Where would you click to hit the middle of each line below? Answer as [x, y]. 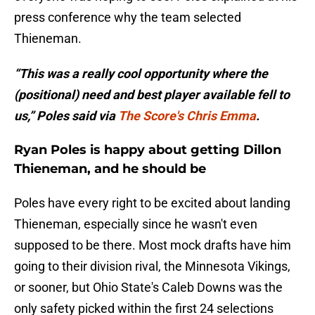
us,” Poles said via [66, 116]
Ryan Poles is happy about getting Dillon [148, 150]
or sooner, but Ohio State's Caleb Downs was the [148, 288]
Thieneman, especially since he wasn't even [136, 224]
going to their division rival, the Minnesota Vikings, [152, 266]
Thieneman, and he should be [110, 169]
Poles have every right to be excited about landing [152, 203]
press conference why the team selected [128, 18]
